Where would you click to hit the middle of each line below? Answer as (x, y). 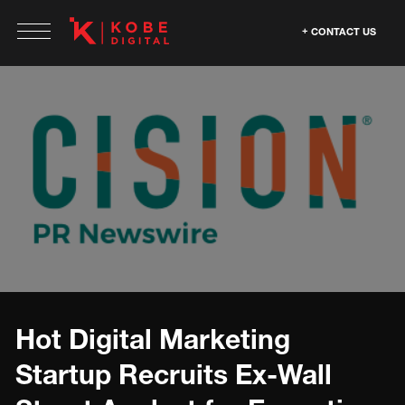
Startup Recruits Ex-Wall (174, 374)
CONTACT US (344, 31)
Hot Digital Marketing (153, 339)
